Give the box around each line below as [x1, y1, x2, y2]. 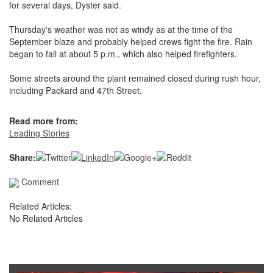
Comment [19, 175, 59, 188]
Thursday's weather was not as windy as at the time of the [9, 23, 233, 36]
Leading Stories [9, 127, 69, 140]
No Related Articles [9, 212, 83, 225]
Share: [9, 151, 36, 164]
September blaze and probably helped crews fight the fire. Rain [9, 35, 252, 48]
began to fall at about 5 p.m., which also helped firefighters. [9, 48, 237, 60]
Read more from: [9, 115, 78, 127]
